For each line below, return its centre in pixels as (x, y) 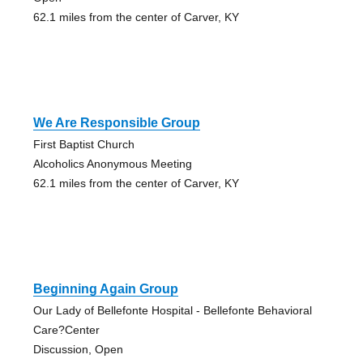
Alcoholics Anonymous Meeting (112, 164)
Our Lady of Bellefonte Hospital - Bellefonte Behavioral (172, 311)
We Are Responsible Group (116, 123)
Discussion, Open (78, 350)
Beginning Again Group (105, 289)
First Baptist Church (83, 145)
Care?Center (66, 330)
